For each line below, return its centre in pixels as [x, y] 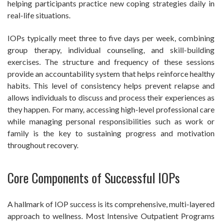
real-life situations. [39, 15]
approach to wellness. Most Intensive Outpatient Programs [111, 216]
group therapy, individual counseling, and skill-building [111, 50]
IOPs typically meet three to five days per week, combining [111, 38]
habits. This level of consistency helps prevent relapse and [111, 86]
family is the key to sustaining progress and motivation [111, 133]
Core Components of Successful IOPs [94, 178]
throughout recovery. [43, 145]
